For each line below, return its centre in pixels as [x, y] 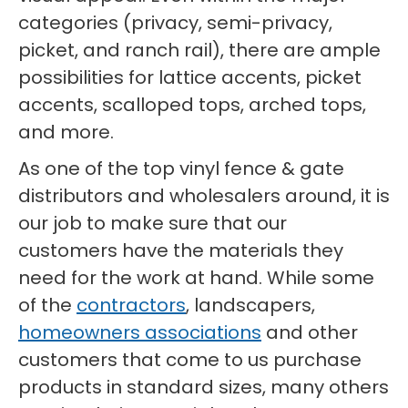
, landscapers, [250, 305]
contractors [131, 305]
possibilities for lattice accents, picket [190, 77]
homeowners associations [140, 332]
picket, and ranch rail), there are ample [199, 50]
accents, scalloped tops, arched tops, [192, 105]
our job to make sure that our [153, 223]
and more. [66, 132]
